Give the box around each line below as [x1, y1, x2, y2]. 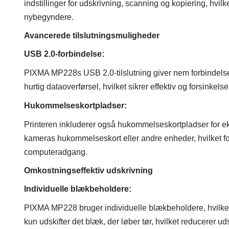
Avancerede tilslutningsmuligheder [24, 31, 159, 40]
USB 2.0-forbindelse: [24, 50, 104, 59]
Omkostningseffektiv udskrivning [24, 166, 153, 175]
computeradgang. [24, 148, 87, 157]
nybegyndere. [24, 13, 74, 22]
